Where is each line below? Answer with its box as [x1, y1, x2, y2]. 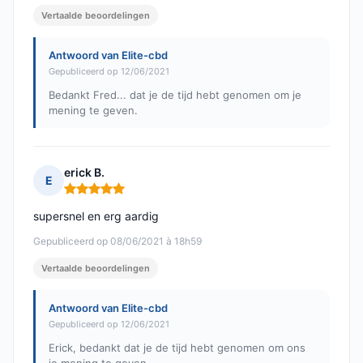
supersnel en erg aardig [33, 209, 159, 224]
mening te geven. [49, 104, 138, 117]
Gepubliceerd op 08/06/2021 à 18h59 [33, 235, 202, 248]
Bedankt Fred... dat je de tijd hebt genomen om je [49, 88, 301, 102]
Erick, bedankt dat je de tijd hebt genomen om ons [49, 341, 305, 355]
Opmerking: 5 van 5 [63, 187, 174, 203]
